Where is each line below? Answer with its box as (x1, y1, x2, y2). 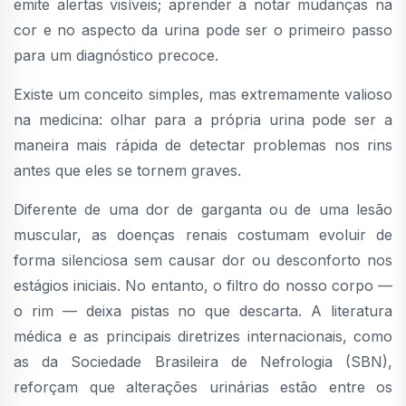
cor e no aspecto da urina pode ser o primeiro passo (14, 21, 392, 40)
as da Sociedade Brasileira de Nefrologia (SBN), (14, 353, 392, 372)
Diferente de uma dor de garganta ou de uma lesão (14, 200, 392, 219)
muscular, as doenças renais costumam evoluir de (14, 226, 392, 245)
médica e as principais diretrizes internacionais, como (14, 327, 392, 346)
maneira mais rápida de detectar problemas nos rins (14, 136, 392, 155)
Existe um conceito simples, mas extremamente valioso (14, 85, 392, 104)
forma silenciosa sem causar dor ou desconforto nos (14, 251, 392, 270)
